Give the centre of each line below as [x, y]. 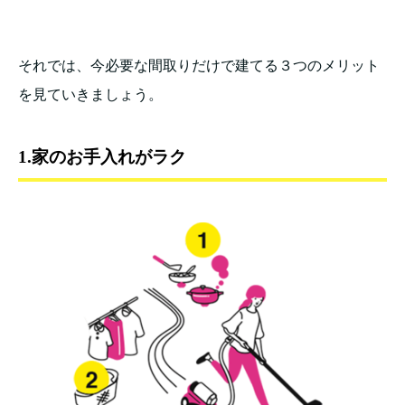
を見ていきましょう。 [90, 95]
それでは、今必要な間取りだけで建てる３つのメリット [199, 66]
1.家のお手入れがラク [102, 157]
